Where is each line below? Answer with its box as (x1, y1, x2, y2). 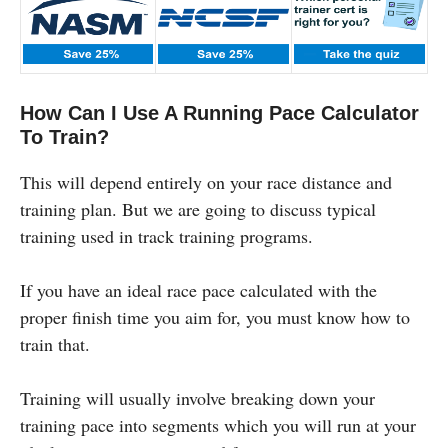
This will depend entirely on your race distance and (20, 169, 392, 194)
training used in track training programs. (20, 223, 313, 248)
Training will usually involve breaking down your (20, 385, 375, 410)
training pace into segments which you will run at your (20, 412, 416, 437)
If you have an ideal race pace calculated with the (20, 277, 377, 302)
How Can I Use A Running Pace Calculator (20, 101, 419, 124)
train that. (20, 331, 90, 356)
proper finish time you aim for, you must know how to (20, 304, 410, 329)
